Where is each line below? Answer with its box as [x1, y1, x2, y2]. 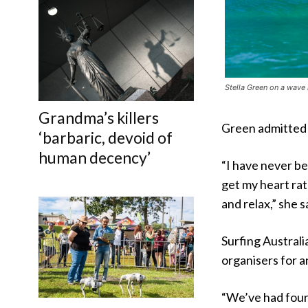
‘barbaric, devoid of [38, 127, 173, 147]
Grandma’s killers [38, 107, 159, 127]
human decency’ [38, 147, 151, 167]
